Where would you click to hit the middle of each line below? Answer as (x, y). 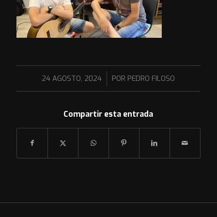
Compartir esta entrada (108, 114)
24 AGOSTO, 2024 (72, 79)
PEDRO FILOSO (151, 79)
